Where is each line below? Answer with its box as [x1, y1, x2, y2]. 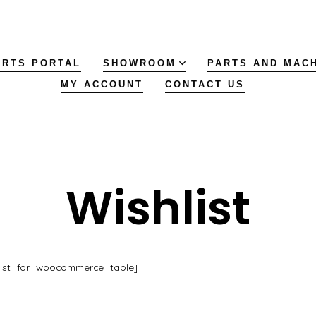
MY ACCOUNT [60, 79, 143, 90]
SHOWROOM [103, 58, 176, 69]
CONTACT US [164, 79, 245, 90]
